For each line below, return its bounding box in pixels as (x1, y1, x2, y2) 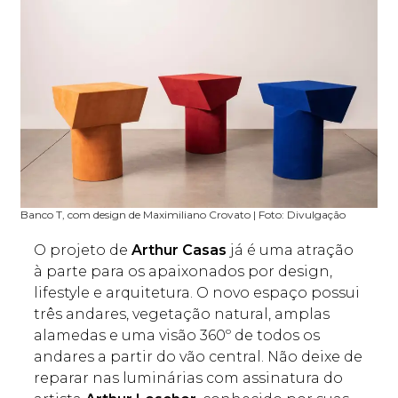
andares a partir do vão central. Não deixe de (34, 348, 363, 366)
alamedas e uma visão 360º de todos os (34, 327, 321, 345)
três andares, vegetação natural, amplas (34, 306, 330, 323)
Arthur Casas (131, 242, 227, 259)
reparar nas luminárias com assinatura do (34, 370, 344, 387)
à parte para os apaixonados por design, (34, 263, 333, 281)
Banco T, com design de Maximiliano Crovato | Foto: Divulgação (20, 208, 346, 222)
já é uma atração (227, 242, 354, 259)
